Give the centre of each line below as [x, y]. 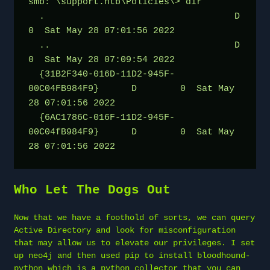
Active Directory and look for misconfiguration [125, 230]
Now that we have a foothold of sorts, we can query [134, 217]
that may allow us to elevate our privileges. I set [134, 243]
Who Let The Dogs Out [92, 190]
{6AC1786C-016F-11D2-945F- [34, 118]
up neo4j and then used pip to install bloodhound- [132, 255]
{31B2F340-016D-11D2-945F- [34, 74]
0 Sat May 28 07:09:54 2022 [102, 60]
